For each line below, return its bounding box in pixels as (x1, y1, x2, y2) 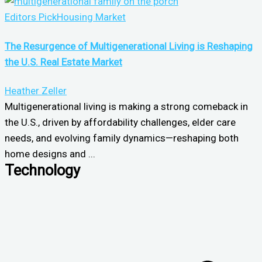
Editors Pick (5, 11, 57, 23)
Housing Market (57, 11, 126, 23)
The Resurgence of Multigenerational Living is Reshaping (5, 40, 253, 52)
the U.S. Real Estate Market (5, 56, 122, 68)
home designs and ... (5, 148, 95, 160)
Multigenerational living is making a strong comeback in (5, 101, 248, 113)
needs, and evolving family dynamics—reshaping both (5, 132, 239, 144)
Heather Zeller (5, 85, 67, 97)
